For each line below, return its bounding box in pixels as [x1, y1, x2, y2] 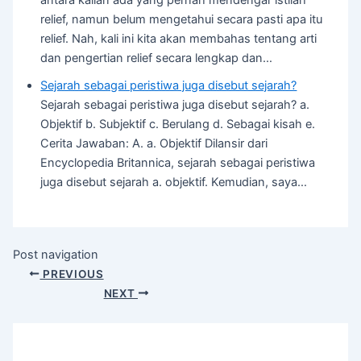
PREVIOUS [39, 267, 104, 280]
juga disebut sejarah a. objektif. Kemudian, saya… [40, 175, 308, 190]
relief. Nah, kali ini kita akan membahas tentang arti [40, 31, 317, 47]
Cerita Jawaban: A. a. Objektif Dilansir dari [40, 136, 268, 151]
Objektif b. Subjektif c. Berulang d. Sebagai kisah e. [40, 117, 316, 132]
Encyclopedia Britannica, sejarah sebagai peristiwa [40, 156, 316, 171]
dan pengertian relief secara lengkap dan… [40, 51, 273, 66]
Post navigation [12, 247, 98, 262]
